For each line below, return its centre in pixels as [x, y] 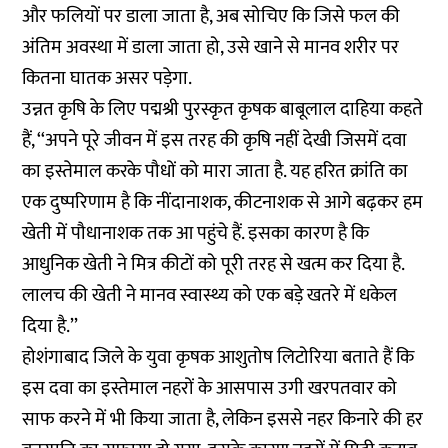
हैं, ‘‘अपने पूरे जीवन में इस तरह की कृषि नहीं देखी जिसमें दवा [215, 140]
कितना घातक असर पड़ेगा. [107, 78]
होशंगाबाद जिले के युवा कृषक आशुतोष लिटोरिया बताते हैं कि [218, 357]
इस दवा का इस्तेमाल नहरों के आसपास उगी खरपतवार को [210, 388]
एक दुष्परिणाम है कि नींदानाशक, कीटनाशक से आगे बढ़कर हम [223, 202]
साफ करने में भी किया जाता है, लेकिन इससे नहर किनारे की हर [223, 419]
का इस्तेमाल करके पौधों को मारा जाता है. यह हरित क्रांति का [215, 171]
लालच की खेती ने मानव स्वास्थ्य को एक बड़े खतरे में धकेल [210, 295]
